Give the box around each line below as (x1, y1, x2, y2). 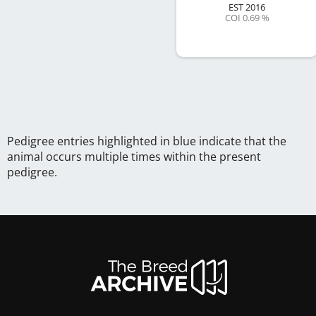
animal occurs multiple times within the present (7, 148, 261, 164)
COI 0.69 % (224, 11, 269, 24)
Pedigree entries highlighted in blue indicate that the (7, 133, 286, 149)
